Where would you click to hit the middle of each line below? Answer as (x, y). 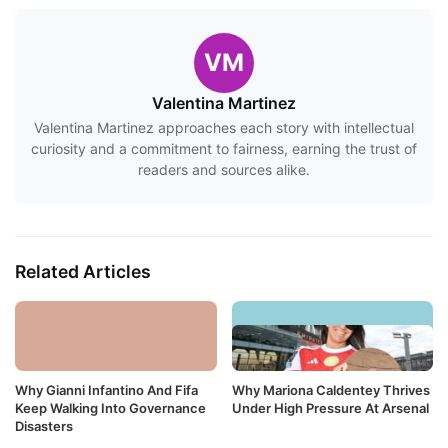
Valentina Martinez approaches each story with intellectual (224, 128)
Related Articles (83, 272)
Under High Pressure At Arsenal (330, 407)
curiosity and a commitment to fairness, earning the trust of (224, 149)
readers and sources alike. (224, 170)
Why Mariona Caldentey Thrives (330, 389)
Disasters (44, 425)
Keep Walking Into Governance (110, 407)
